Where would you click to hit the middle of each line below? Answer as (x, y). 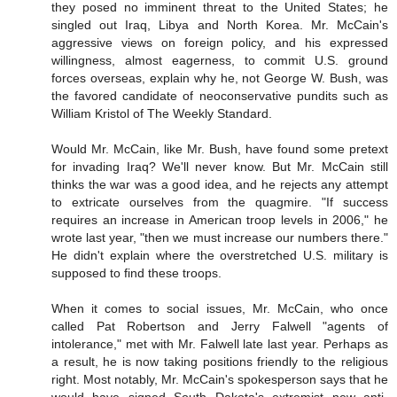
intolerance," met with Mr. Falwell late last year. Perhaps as (220, 344)
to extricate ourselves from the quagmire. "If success (220, 202)
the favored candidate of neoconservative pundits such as (220, 96)
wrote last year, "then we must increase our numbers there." (220, 238)
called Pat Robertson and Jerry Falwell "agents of (220, 327)
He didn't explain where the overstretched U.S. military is (220, 256)
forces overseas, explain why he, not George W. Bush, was (220, 78)
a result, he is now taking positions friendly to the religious (220, 362)
